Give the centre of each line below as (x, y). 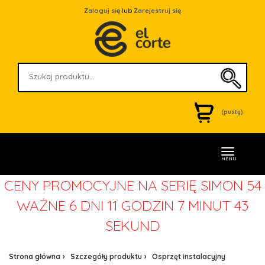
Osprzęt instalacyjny (189, 256)
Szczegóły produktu (106, 256)
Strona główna (35, 256)
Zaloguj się (102, 11)
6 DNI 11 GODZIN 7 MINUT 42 (159, 205)
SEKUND (132, 225)
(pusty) (232, 112)
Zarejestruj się (157, 11)
